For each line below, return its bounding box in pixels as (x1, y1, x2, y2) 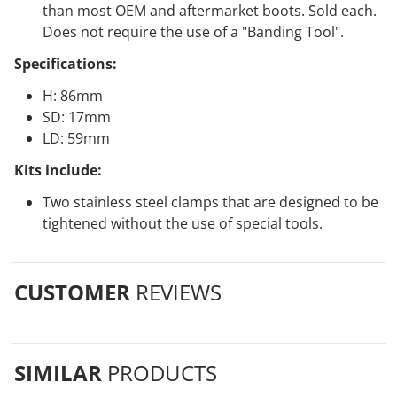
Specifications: (14, 54, 117, 74)
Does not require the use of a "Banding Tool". (43, 22, 344, 42)
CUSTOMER (14, 277, 136, 307)
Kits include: (14, 160, 102, 180)
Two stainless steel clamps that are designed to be (43, 192, 378, 212)
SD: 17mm (43, 107, 111, 127)
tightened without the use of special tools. (43, 214, 323, 233)
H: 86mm (43, 86, 103, 105)
